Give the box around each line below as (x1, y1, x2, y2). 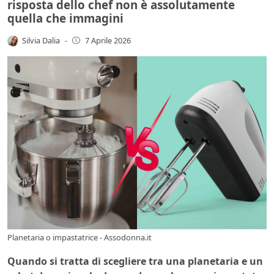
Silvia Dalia (22, 34, 61, 46)
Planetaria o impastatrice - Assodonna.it (7, 231, 152, 243)
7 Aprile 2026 (84, 35, 131, 46)
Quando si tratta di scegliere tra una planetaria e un (7, 254, 263, 268)
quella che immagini (7, 10, 124, 26)
